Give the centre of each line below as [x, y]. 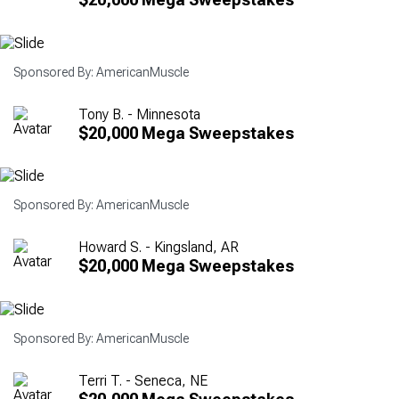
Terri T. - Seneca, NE [143, 380]
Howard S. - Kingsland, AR [159, 248]
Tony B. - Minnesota [139, 114]
